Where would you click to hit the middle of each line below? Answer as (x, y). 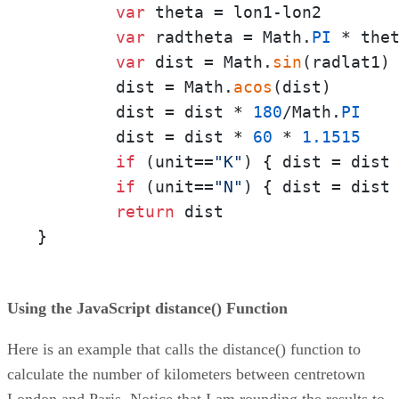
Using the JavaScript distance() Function (147, 308)
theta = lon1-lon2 (233, 12)
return (145, 211)
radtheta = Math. (228, 37)
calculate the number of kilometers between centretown (186, 374)
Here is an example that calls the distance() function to (184, 349)
